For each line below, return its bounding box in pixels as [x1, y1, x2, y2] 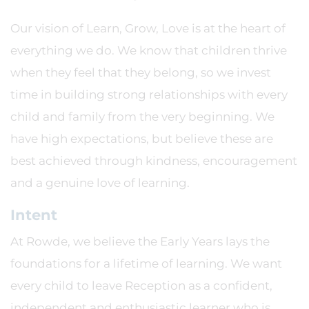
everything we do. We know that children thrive [10, 43, 287, 57]
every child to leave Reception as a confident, [10, 279, 272, 292]
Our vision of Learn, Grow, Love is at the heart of [10, 21, 286, 35]
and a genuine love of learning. [10, 176, 190, 190]
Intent [10, 206, 57, 223]
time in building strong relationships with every [10, 88, 288, 101]
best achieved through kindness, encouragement [10, 154, 297, 168]
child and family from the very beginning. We [10, 110, 275, 123]
